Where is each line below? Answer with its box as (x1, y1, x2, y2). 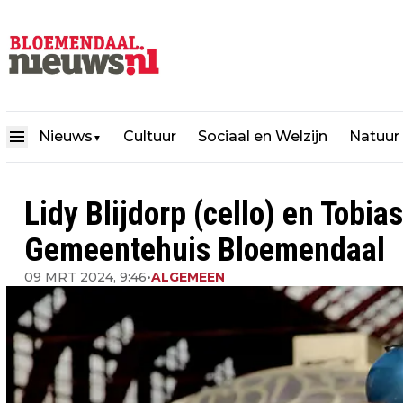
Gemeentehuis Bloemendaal (24, 231, 385, 269)
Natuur (349, 128, 399, 146)
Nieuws (39, 128, 93, 146)
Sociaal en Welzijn (198, 128, 327, 146)
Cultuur (123, 128, 176, 146)
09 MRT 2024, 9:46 (24, 269, 147, 285)
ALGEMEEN (151, 269, 225, 285)
